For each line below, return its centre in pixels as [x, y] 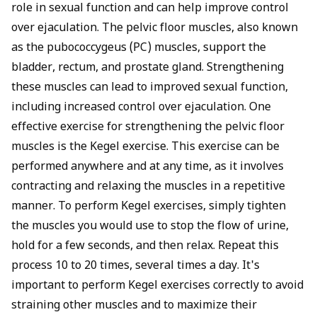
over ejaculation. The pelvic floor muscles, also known [155, 28]
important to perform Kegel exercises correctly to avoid [157, 286]
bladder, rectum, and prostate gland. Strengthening [148, 68]
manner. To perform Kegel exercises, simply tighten [149, 207]
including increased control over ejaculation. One [141, 108]
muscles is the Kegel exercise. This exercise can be [145, 147]
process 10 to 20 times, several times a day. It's [136, 266]
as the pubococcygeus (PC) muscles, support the [139, 48]
